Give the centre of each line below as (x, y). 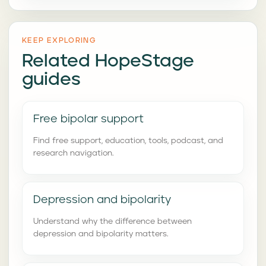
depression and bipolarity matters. (101, 234)
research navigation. (73, 153)
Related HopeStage (108, 61)
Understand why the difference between (113, 221)
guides (51, 80)
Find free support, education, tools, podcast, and (128, 140)
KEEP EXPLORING (59, 41)
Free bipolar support (88, 119)
